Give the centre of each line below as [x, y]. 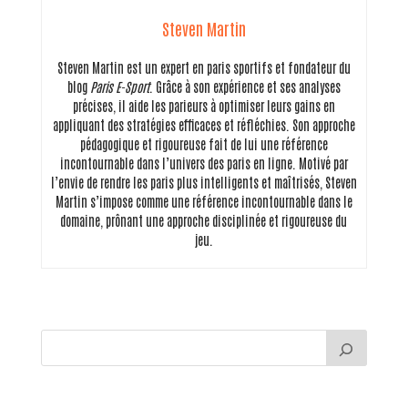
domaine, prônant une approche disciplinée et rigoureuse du [204, 220]
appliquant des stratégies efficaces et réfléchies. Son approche [204, 124]
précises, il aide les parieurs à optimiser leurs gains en [204, 105]
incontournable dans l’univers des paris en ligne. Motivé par [204, 163]
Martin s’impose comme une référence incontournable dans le [204, 201]
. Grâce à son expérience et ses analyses [245, 86]
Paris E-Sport [119, 86]
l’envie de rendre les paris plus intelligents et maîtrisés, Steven [204, 182]
